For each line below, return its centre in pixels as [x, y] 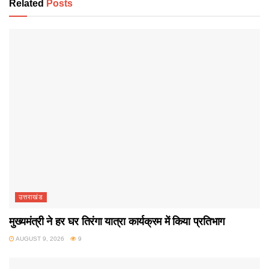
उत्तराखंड [31, 197]
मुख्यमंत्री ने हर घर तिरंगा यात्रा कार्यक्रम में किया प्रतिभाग [117, 221]
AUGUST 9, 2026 [39, 238]
